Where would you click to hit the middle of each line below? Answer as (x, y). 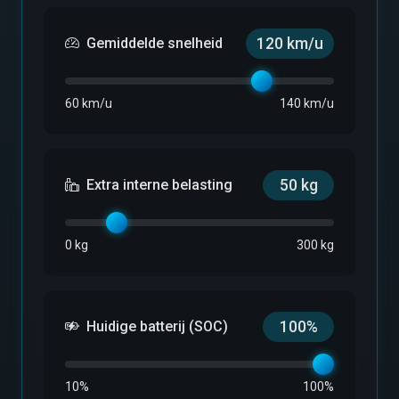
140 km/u (307, 103)
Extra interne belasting (159, 184)
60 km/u (89, 103)
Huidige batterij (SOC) (157, 326)
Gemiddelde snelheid (155, 43)
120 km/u (290, 43)
